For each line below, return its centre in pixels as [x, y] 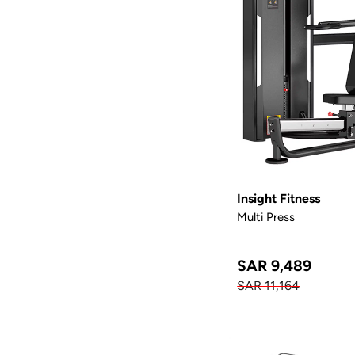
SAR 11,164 [269, 285]
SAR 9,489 [275, 265]
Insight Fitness [279, 198]
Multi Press [266, 216]
